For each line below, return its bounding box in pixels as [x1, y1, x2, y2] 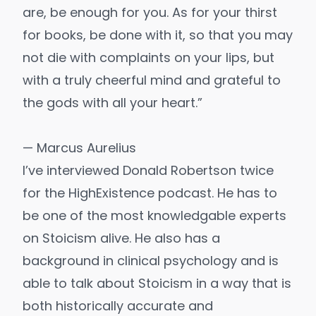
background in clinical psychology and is [23, 252, 279, 270]
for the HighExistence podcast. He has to [23, 184, 277, 202]
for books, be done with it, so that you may [23, 26, 293, 44]
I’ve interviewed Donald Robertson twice [23, 162, 274, 180]
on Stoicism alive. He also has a [23, 229, 220, 248]
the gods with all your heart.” [23, 94, 202, 112]
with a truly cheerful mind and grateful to [23, 71, 281, 90]
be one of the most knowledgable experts [23, 207, 286, 225]
